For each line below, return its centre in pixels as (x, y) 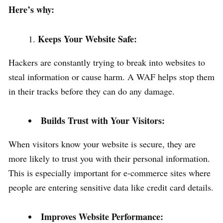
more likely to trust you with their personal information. (109, 159)
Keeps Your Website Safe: (87, 39)
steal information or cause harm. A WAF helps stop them (111, 77)
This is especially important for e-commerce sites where (110, 173)
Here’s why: (31, 10)
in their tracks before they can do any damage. (92, 91)
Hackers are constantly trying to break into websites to (107, 62)
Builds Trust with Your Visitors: (103, 121)
